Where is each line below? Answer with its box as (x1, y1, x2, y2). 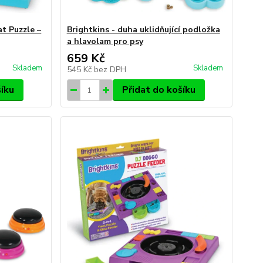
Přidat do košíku (122, 83, 195, 96)
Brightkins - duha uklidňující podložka (66, 24, 220, 35)
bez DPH (93, 64, 126, 75)
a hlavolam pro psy (66, 36, 143, 47)
